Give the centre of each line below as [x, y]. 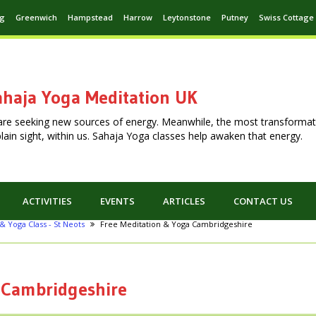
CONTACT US [263, 201]
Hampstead [90, 17]
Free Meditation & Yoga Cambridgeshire [176, 224]
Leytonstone [187, 17]
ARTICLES [184, 201]
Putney [235, 17]
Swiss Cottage [286, 17]
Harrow [138, 17]
